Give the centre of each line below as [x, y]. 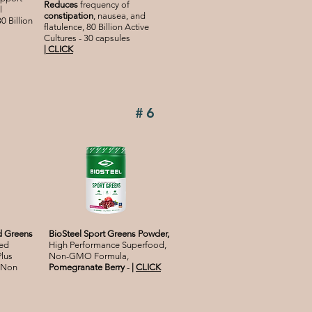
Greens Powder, [138, 234]
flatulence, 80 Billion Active [96, 27]
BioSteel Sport [77, 234]
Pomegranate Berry [88, 267]
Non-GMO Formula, [89, 256]
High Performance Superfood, [108, 245]
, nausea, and [119, 16]
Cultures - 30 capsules [87, 38]
